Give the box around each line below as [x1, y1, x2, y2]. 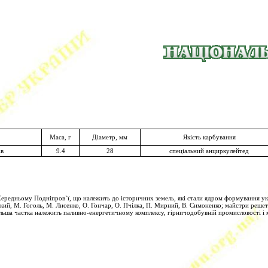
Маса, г [50, 133, 71, 141]
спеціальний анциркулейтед [169, 147, 249, 154]
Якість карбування [182, 133, 236, 141]
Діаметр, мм [92, 133, 127, 141]
